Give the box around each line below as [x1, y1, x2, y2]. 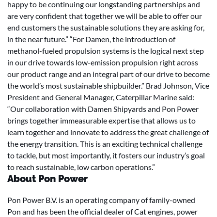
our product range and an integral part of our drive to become [7, 69, 210, 78]
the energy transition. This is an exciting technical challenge [7, 139, 202, 148]
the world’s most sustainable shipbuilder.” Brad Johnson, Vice [7, 81, 209, 90]
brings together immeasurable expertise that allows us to [7, 116, 196, 125]
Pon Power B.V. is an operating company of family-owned [7, 195, 195, 204]
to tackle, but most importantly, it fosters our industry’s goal [7, 151, 205, 160]
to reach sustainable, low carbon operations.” [7, 162, 155, 171]
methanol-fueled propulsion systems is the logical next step [7, 46, 204, 55]
